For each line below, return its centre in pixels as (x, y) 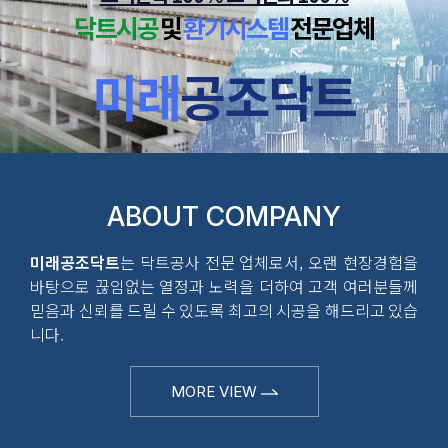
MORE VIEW (215, 391)
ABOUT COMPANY (224, 216)
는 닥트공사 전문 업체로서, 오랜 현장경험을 (269, 261)
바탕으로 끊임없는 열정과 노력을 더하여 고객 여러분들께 (224, 285)
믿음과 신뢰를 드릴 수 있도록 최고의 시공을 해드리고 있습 (224, 309)
